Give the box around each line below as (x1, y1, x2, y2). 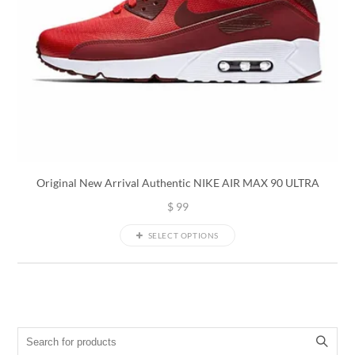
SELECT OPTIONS (147, 230, 219, 240)
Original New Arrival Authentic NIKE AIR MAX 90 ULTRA (36, 175, 319, 189)
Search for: (17, 334, 72, 349)
